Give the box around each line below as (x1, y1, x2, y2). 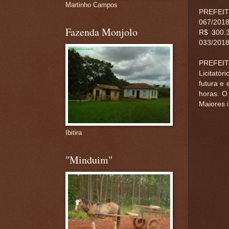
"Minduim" (65, 153, 112, 167)
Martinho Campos (65, 1, 118, 9)
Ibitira (65, 129, 82, 136)
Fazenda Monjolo (65, 25, 138, 39)
